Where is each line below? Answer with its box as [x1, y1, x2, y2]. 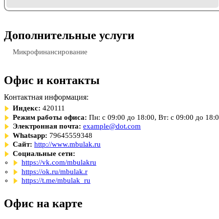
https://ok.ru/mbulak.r [22, 167, 88, 175]
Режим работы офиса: [13, 113, 87, 121]
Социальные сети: [13, 149, 75, 157]
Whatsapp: [13, 131, 47, 139]
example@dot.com [83, 122, 141, 130]
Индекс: [13, 104, 41, 112]
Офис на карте [4, 197, 83, 210]
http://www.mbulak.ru [34, 140, 101, 148]
